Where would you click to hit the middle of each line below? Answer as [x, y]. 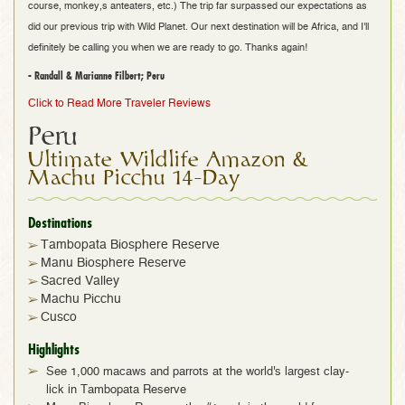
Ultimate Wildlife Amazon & [169, 160]
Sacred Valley [80, 281]
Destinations [60, 222]
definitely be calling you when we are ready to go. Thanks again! [168, 47]
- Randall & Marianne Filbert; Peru [96, 75]
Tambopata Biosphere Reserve [130, 245]
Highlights [54, 348]
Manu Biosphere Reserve [113, 263]
